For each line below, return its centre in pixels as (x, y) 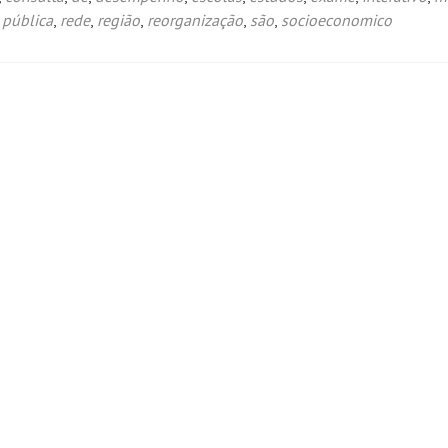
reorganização (195, 20)
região (118, 20)
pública (27, 20)
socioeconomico (336, 20)
